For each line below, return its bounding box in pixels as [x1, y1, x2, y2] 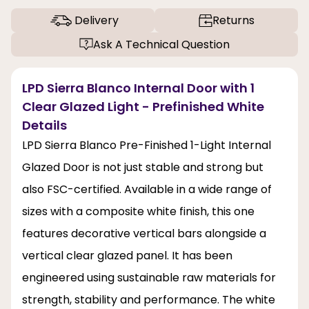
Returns [212, 12, 255, 29]
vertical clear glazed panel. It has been [22, 247, 232, 263]
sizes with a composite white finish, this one [22, 203, 255, 219]
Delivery [74, 12, 119, 29]
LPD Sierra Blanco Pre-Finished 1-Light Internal [22, 137, 271, 153]
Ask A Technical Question [93, 36, 230, 52]
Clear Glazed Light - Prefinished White [22, 97, 264, 115]
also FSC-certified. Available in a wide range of [22, 181, 272, 197]
